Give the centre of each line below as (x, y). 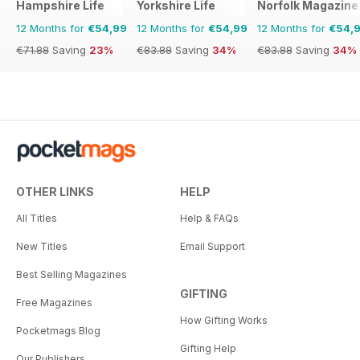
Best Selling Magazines (72, 274)
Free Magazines (54, 302)
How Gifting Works (224, 320)
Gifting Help (208, 348)
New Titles (42, 246)
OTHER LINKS (55, 191)
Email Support (213, 246)
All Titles (37, 218)
